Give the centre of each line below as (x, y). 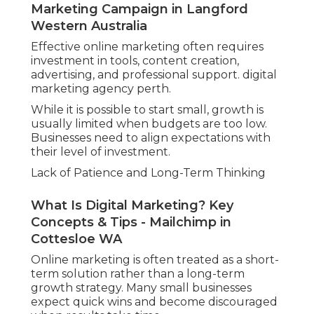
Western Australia (89, 26)
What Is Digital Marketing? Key (132, 206)
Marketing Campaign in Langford (139, 9)
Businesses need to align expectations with (151, 138)
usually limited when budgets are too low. (149, 124)
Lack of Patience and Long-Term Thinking (148, 173)
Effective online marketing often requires (147, 47)
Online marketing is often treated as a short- (155, 260)
